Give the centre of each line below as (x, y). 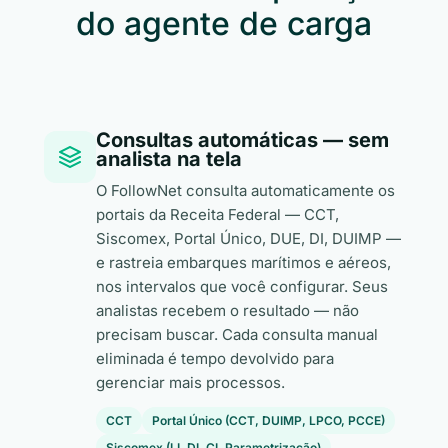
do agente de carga (224, 23)
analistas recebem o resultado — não (227, 310)
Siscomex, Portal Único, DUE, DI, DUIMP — (248, 238)
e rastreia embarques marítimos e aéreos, (243, 262)
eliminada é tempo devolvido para (215, 358)
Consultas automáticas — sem (242, 140)
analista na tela (169, 159)
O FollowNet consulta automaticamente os (245, 190)
